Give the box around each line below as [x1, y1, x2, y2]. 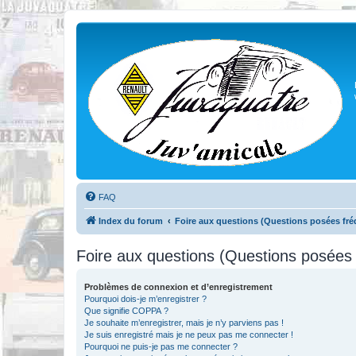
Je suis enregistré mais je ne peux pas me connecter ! [84, 330, 293, 339]
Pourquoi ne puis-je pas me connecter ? [84, 342, 238, 351]
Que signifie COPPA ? [84, 306, 168, 315]
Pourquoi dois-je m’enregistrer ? [84, 294, 207, 304]
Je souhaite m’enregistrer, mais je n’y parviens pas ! [84, 318, 284, 327]
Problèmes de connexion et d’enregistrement [84, 282, 273, 292]
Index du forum [99, 216, 163, 226]
